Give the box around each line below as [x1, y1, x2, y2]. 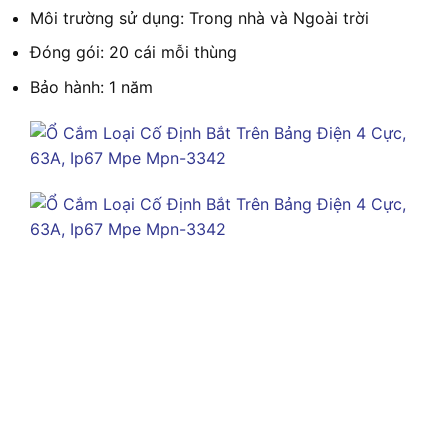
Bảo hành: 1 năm [30, 76, 153, 97]
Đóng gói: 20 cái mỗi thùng [30, 42, 237, 63]
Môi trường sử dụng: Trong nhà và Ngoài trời [30, 7, 369, 28]
